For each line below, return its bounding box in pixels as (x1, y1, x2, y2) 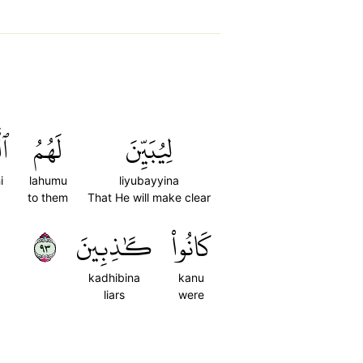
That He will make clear (88, 190, 211, 204)
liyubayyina (119, 173, 179, 187)
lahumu (28, 173, 67, 187)
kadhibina (88, 271, 140, 284)
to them (28, 190, 68, 204)
